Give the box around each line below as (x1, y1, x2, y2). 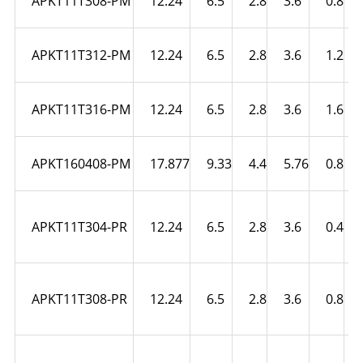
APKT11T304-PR (31, 217, 127, 236)
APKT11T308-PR (31, 289, 127, 308)
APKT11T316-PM (31, 100, 130, 118)
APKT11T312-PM (31, 45, 130, 64)
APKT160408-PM (31, 154, 130, 173)
